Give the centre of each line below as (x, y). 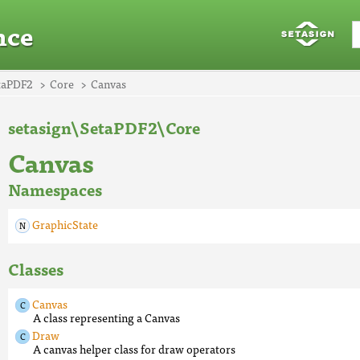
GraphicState (65, 224)
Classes (36, 269)
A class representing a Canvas (106, 317)
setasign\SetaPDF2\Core (104, 127)
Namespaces (55, 189)
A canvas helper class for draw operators (134, 349)
